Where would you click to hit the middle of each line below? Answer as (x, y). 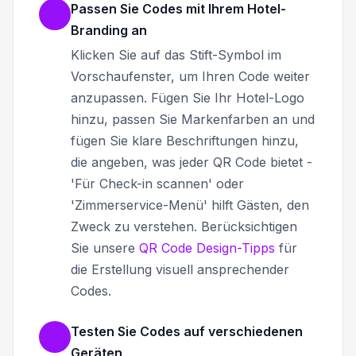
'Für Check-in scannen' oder (157, 183)
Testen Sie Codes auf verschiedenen (187, 331)
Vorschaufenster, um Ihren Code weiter (190, 76)
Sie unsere (105, 248)
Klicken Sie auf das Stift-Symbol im (176, 54)
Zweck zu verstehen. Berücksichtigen (184, 226)
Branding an (109, 30)
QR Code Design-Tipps (207, 248)
